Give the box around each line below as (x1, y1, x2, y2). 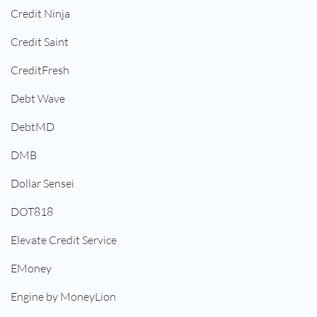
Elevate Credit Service (11, 233, 117, 248)
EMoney (11, 261, 52, 276)
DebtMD (11, 120, 54, 134)
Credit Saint (11, 35, 69, 50)
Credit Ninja (11, 6, 70, 21)
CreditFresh (11, 63, 69, 78)
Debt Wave (11, 91, 65, 106)
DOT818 (11, 204, 53, 219)
